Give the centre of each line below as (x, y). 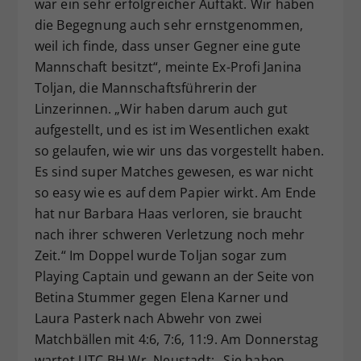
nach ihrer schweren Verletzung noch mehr (170, 235)
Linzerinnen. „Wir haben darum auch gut (161, 109)
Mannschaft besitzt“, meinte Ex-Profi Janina (168, 67)
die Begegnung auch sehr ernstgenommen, (169, 25)
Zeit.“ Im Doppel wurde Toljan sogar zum (161, 256)
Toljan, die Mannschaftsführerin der (146, 88)
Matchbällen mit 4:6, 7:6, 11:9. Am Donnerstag (176, 340)
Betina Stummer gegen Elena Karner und (161, 298)
